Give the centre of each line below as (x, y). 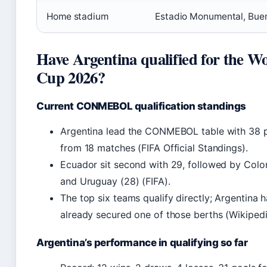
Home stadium (77, 16)
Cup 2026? (71, 77)
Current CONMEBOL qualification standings (142, 106)
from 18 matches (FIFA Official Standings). (154, 148)
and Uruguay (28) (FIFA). (115, 181)
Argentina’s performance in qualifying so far (142, 243)
